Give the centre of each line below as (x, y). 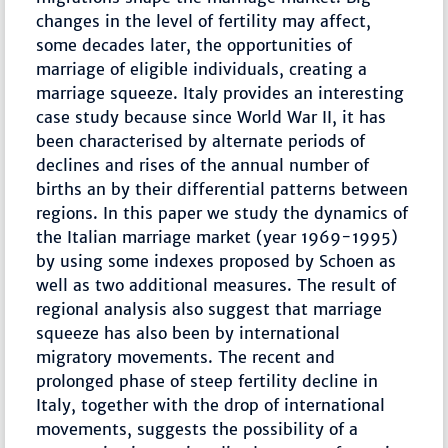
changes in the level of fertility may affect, (204, 21)
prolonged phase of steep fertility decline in (207, 381)
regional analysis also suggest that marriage (209, 309)
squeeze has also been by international (188, 333)
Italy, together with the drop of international (211, 405)
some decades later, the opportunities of (194, 45)
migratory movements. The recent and (186, 357)
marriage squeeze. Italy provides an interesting (220, 93)
